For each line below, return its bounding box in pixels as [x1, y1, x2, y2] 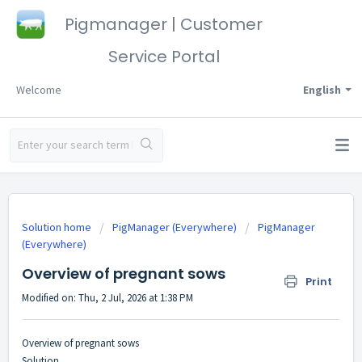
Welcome [16, 82, 61, 97]
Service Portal [107, 45, 220, 68]
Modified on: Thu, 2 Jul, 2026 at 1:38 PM [22, 291, 193, 305]
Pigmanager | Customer [65, 13, 263, 36]
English [303, 82, 341, 97]
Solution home [22, 220, 94, 234]
